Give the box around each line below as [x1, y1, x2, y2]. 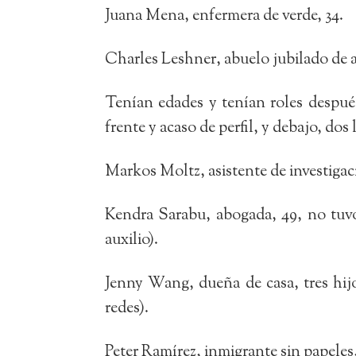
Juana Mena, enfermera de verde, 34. [105, 4, 343, 28]
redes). [105, 296, 149, 320]
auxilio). [105, 228, 158, 252]
